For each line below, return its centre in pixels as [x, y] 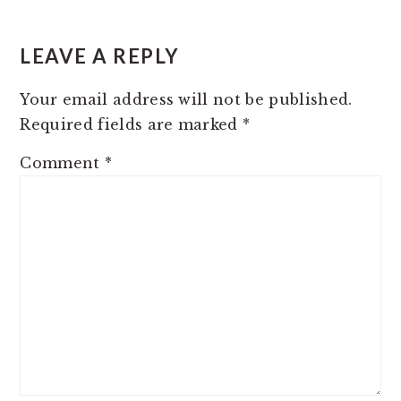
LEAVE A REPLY [100, 55]
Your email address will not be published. [186, 99]
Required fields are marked [132, 124]
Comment [62, 162]
